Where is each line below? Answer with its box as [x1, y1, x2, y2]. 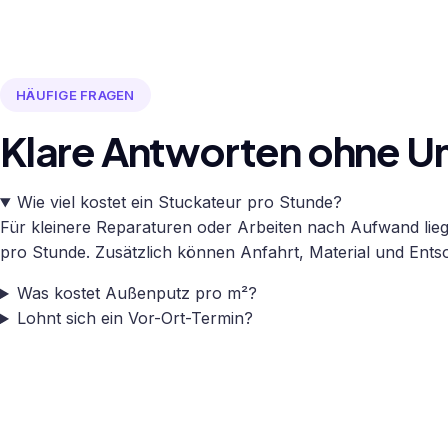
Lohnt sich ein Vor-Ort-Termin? [16, 308, 253, 329]
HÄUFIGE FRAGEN [16, 86, 135, 103]
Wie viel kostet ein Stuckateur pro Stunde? [16, 192, 342, 213]
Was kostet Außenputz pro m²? [16, 283, 257, 304]
